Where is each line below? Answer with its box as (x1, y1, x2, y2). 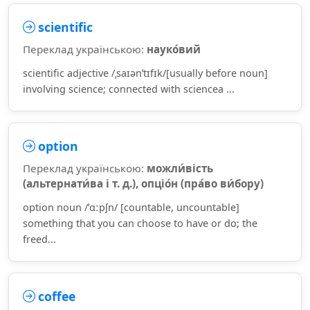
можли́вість (147, 161, 213, 175)
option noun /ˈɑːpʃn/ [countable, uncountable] (23, 201, 239, 214)
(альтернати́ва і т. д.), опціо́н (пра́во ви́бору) (23, 176, 264, 190)
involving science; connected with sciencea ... (23, 82, 235, 95)
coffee (38, 288, 75, 304)
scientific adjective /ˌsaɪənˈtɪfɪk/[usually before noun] (23, 66, 268, 80)
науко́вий (147, 42, 201, 56)
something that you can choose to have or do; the (23, 217, 257, 230)
